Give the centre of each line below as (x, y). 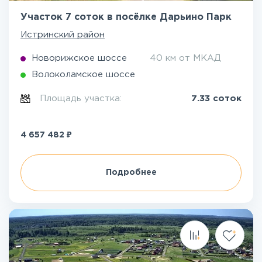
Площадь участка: (82, 99)
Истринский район (63, 35)
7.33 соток (216, 99)
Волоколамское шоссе (83, 75)
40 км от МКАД (185, 58)
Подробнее (131, 173)
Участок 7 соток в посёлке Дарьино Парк (126, 17)
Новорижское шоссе (79, 58)
